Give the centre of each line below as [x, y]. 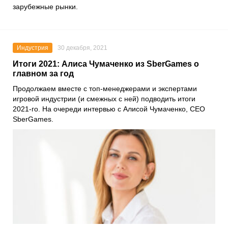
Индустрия [33, 48]
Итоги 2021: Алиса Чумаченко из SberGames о [106, 64]
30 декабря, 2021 [82, 48]
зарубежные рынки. [45, 6]
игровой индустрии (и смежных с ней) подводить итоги [104, 98]
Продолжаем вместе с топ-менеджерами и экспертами [105, 88]
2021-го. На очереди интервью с [68, 109]
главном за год [43, 73]
